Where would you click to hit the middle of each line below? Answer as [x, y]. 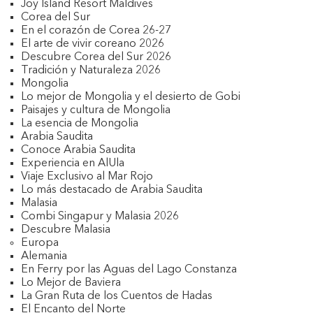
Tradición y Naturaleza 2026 [91, 71]
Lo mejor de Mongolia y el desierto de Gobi [131, 97]
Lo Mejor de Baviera [71, 283]
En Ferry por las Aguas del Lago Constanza [129, 270]
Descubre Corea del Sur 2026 [96, 57]
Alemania [44, 256]
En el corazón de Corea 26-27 [96, 31]
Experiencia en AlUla [73, 163]
